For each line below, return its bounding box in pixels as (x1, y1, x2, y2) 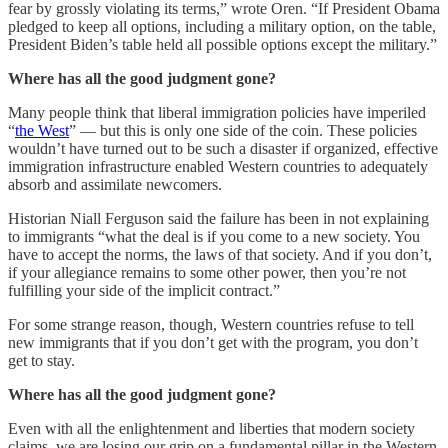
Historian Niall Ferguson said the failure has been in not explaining (8, 210, 429, 228)
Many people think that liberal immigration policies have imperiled (8, 104, 426, 122)
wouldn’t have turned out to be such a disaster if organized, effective (8, 140, 438, 158)
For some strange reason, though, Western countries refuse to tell (8, 316, 414, 334)
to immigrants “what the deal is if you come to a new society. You (8, 228, 420, 246)
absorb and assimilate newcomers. (8, 176, 222, 194)
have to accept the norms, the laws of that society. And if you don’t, (8, 246, 432, 264)
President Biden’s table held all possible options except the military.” (8, 36, 437, 54)
